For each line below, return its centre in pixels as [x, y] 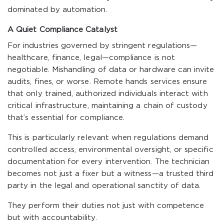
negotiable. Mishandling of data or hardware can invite [111, 70]
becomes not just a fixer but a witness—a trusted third [111, 174]
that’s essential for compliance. [66, 118]
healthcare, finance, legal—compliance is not [91, 58]
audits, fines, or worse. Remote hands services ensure [107, 82]
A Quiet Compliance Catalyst [62, 30]
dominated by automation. [57, 10]
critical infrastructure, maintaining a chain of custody [107, 106]
